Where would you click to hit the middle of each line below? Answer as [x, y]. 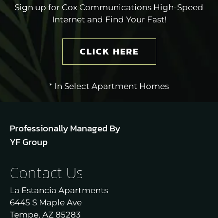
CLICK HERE [109, 52]
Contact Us [46, 173]
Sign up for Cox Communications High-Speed [109, 8]
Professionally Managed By [65, 128]
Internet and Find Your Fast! [109, 20]
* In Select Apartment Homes [109, 86]
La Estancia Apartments [59, 191]
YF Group [29, 142]
